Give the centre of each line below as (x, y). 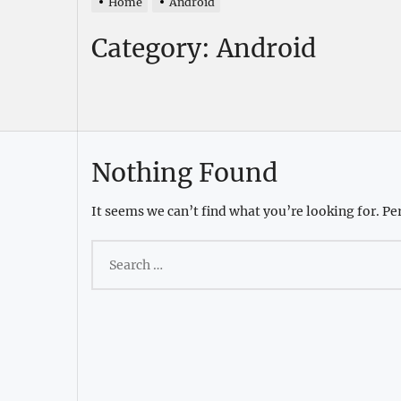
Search (113, 249)
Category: (154, 48)
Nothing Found (184, 172)
